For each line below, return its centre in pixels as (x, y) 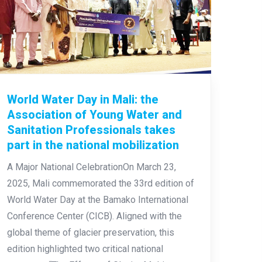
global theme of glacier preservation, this (90, 232)
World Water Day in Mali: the (82, 99)
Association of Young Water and (94, 114)
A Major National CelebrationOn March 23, (91, 167)
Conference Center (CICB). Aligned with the (94, 216)
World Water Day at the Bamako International (97, 199)
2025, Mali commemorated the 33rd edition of (100, 183)
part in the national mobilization (93, 145)
